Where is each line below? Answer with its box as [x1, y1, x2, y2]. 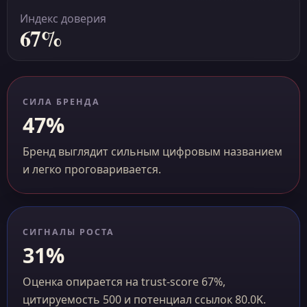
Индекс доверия [20, 11, 106, 26]
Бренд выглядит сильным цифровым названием [23, 144, 282, 159]
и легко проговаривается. [23, 162, 161, 177]
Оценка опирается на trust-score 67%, [23, 274, 225, 289]
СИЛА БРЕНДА [23, 96, 100, 108]
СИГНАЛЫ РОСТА [23, 226, 114, 238]
